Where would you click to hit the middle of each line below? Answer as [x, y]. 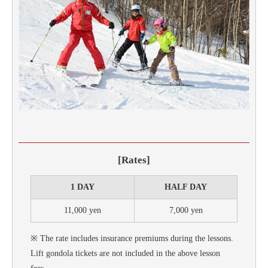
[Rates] [134, 160]
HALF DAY [186, 187]
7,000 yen [186, 210]
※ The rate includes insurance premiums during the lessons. [132, 238]
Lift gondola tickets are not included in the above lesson [125, 253]
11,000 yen [83, 210]
